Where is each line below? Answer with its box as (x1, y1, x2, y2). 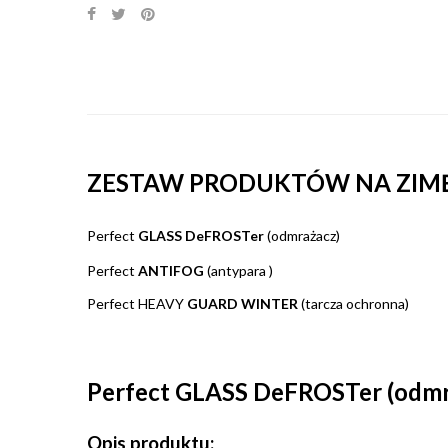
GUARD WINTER (187, 295, 298, 313)
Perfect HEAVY (87, 295, 187, 313)
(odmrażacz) (264, 227, 340, 245)
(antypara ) (207, 262, 273, 280)
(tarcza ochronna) (298, 295, 409, 313)
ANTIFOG (138, 262, 207, 280)
